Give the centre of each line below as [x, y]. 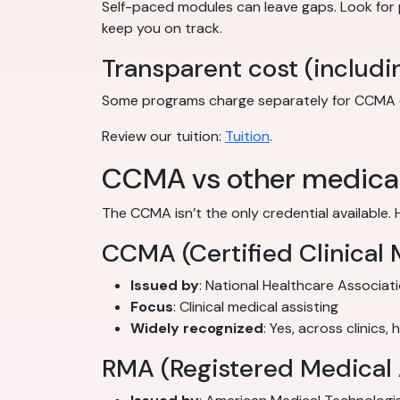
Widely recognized [197, 329]
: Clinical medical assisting [256, 307]
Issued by [165, 286]
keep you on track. [162, 29]
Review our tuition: [163, 137]
